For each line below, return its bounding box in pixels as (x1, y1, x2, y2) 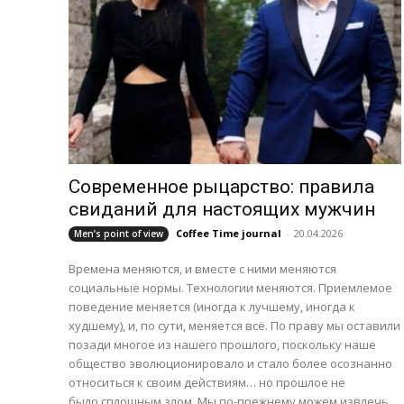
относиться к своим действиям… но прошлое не (69, 373, 345, 390)
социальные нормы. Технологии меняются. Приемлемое (69, 279, 392, 296)
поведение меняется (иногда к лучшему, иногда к (69, 298, 355, 315)
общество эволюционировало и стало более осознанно (69, 354, 392, 372)
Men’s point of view (74, 226, 163, 240)
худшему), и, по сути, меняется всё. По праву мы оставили (69, 317, 400, 334)
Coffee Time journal (176, 225, 281, 240)
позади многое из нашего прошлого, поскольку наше (69, 335, 376, 353)
